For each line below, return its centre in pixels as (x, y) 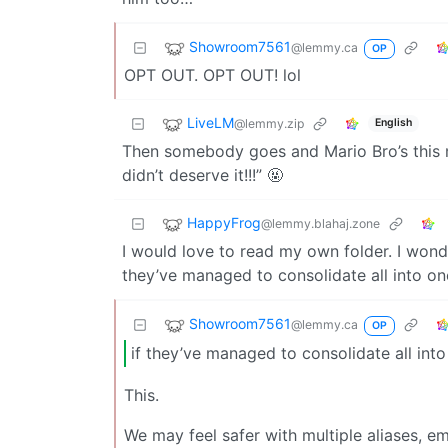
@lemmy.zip (269, 124)
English (393, 123)
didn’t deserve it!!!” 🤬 (202, 174)
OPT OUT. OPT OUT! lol (212, 74)
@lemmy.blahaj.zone (320, 224)
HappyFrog (224, 223)
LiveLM (210, 123)
